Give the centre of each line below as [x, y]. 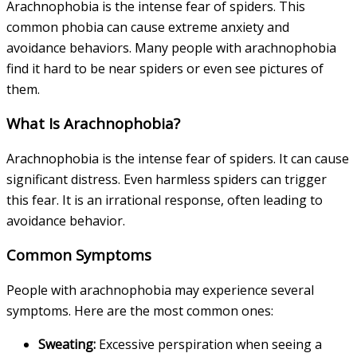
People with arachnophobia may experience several [160, 290]
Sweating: [67, 345]
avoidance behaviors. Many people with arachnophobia [171, 48]
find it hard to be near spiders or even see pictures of [165, 69]
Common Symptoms [79, 255]
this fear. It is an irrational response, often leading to [165, 200]
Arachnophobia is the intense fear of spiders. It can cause [178, 159]
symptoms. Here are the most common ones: [140, 311]
